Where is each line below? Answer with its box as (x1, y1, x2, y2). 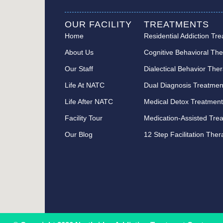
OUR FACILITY (64, 19, 132, 30)
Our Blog (64, 130, 93, 139)
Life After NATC (64, 98, 113, 106)
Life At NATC (64, 81, 105, 90)
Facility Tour (64, 114, 103, 122)
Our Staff (64, 65, 93, 73)
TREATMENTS (144, 19, 210, 30)
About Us (64, 48, 94, 57)
